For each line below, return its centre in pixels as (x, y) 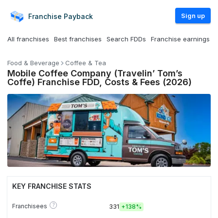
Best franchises (78, 39)
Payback (78, 16)
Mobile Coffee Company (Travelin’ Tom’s (95, 73)
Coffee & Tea (86, 63)
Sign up (193, 16)
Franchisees (30, 206)
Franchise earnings (180, 39)
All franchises (28, 39)
